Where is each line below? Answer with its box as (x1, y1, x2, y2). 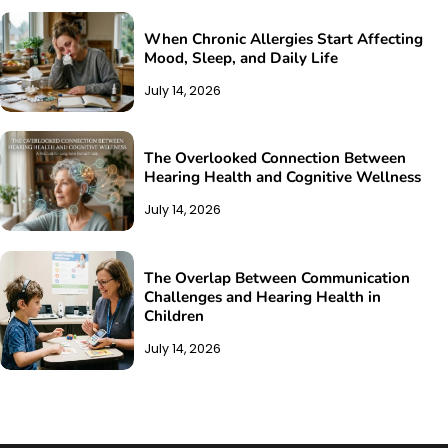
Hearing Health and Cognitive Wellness (144, 167, 422, 188)
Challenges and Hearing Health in (144, 286, 382, 307)
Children (144, 305, 205, 326)
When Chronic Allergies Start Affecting (144, 29, 424, 50)
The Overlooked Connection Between (144, 148, 407, 169)
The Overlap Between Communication (144, 267, 411, 288)
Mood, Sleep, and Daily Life (144, 48, 339, 69)
